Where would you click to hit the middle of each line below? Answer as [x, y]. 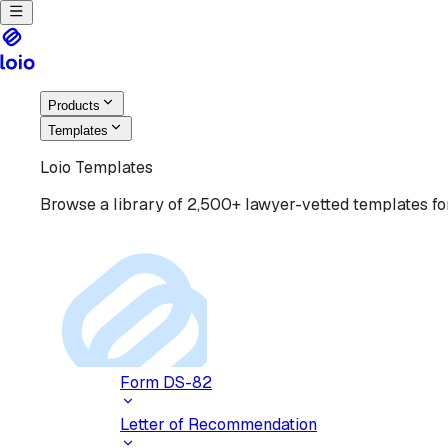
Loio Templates [96, 167]
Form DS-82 [166, 382]
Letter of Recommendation [218, 424]
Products [74, 105]
